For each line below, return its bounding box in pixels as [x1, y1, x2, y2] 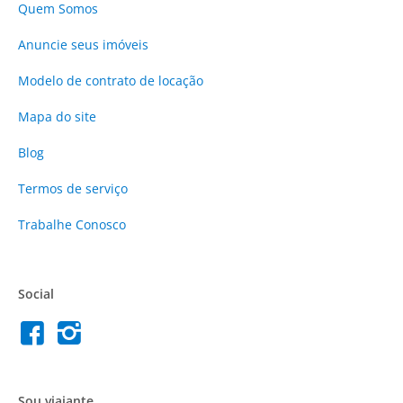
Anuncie [18, 35, 71, 53]
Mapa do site [18, 107, 96, 125]
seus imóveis [71, 35, 148, 53]
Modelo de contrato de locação [18, 71, 203, 89]
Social [18, 285, 54, 303]
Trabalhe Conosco [18, 215, 126, 233]
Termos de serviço [18, 179, 128, 197]
